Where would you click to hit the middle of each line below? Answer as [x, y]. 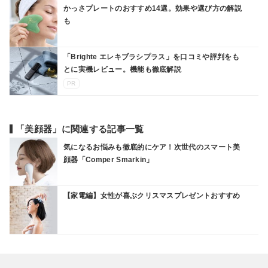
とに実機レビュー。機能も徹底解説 [123, 69]
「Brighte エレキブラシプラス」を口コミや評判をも [151, 57]
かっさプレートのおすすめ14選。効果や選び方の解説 [153, 8]
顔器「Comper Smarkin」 [109, 160]
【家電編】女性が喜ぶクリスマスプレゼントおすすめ [152, 196]
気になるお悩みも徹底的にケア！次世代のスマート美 [152, 147]
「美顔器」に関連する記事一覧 [80, 129]
